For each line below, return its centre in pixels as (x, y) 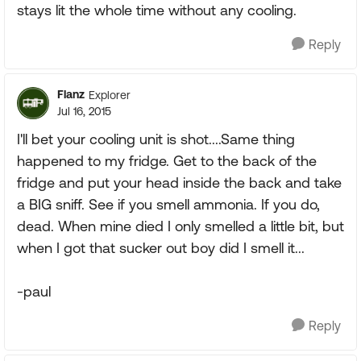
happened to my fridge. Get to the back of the (167, 161)
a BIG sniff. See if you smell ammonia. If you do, (168, 204)
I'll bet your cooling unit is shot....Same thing (156, 139)
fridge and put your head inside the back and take (179, 183)
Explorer (110, 95)
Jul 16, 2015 (84, 111)
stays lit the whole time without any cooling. (157, 10)
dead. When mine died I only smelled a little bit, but (180, 226)
